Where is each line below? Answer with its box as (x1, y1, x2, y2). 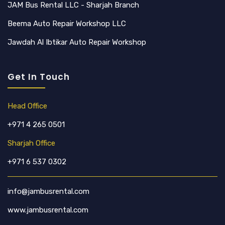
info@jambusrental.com (8, 186, 89, 196)
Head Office (8, 101, 47, 110)
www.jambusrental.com (8, 205, 88, 214)
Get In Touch (8, 70, 70, 83)
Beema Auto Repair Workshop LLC (8, 19, 126, 28)
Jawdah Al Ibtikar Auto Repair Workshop (8, 37, 146, 47)
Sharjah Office (8, 138, 55, 148)
